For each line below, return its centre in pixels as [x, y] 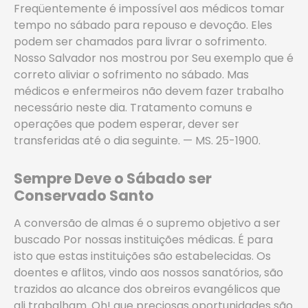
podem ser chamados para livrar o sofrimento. [140, 42]
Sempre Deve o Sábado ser [113, 178]
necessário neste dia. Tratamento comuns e [133, 108]
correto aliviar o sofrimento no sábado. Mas [131, 75]
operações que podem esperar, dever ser [126, 124]
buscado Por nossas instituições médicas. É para [143, 240]
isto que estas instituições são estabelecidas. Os [142, 256]
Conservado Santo [84, 196]
